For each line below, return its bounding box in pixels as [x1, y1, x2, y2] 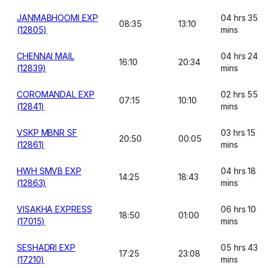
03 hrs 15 [221, 127, 256, 138]
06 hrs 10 [221, 204, 257, 214]
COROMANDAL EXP [17, 89, 95, 99]
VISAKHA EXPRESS [17, 204, 92, 214]
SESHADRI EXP [17, 242, 75, 252]
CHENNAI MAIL [17, 51, 74, 61]
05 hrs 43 [221, 242, 258, 252]
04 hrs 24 [221, 51, 258, 61]
